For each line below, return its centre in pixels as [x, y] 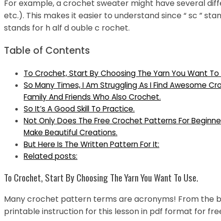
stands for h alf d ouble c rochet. [67, 28]
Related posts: [51, 156]
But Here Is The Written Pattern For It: [92, 145]
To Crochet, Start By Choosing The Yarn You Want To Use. [101, 177]
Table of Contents [47, 51]
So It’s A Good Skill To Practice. [79, 109]
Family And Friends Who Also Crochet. [92, 97]
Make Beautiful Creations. [71, 133]
